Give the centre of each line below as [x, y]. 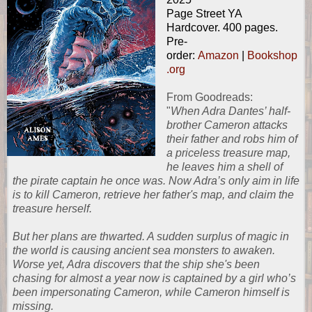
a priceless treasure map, [228, 153]
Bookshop [272, 55]
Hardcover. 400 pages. [222, 27]
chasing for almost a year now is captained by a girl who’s [154, 278]
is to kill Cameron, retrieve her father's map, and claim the [153, 194]
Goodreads [222, 97]
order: [182, 55]
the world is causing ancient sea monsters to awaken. [144, 250]
